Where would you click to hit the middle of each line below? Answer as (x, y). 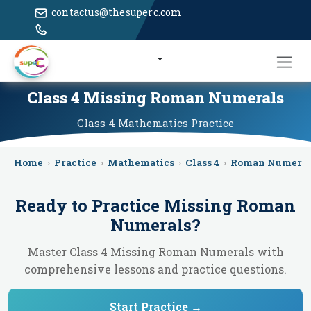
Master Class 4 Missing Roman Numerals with (155, 252)
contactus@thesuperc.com (117, 12)
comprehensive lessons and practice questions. (155, 269)
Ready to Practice (90, 205)
